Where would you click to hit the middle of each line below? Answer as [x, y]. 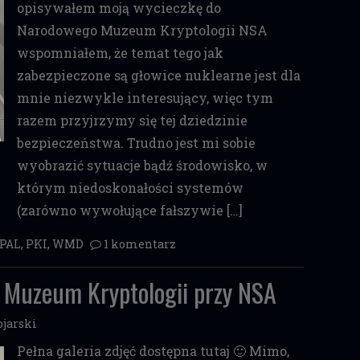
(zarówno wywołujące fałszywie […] [129, 210]
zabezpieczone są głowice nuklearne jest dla [158, 75]
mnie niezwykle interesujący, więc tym [145, 98]
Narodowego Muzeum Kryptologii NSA [142, 30]
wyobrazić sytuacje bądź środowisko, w [142, 165]
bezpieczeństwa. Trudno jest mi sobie [136, 143]
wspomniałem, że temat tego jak [120, 53]
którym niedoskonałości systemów [130, 188]
